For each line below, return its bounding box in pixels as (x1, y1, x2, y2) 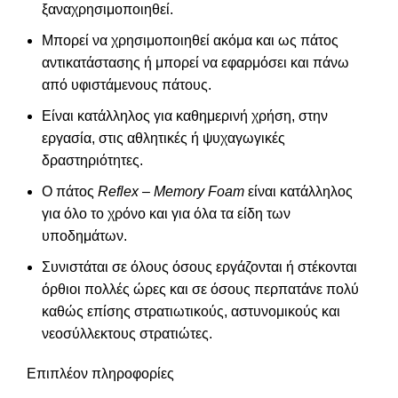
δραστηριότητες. (42, 153, 143, 169)
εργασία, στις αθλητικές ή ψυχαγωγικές (42, 131, 285, 147)
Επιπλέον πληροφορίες (27, 366, 174, 382)
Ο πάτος (42, 184, 98, 200)
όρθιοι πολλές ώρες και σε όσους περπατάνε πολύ (42, 282, 359, 298)
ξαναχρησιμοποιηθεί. (42, 2, 173, 18)
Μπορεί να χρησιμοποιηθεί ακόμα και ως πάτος (42, 33, 338, 49)
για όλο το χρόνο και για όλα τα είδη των (42, 206, 291, 222)
